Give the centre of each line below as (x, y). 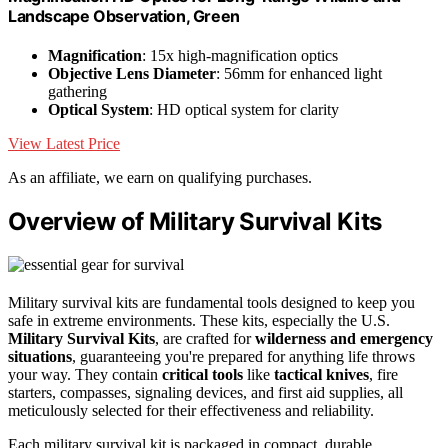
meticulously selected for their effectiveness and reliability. (191, 410)
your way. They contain (85, 374)
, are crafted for (205, 338)
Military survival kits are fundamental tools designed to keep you (211, 302)
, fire (383, 374)
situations (40, 356)
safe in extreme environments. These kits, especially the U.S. (199, 320)
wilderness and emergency (344, 338)
